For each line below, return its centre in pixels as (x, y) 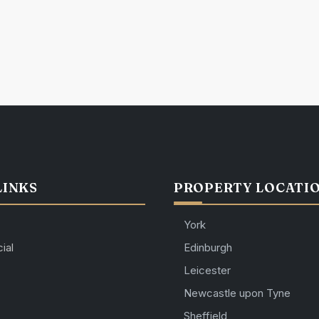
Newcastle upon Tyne (237, 293)
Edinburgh (208, 248)
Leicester (207, 271)
